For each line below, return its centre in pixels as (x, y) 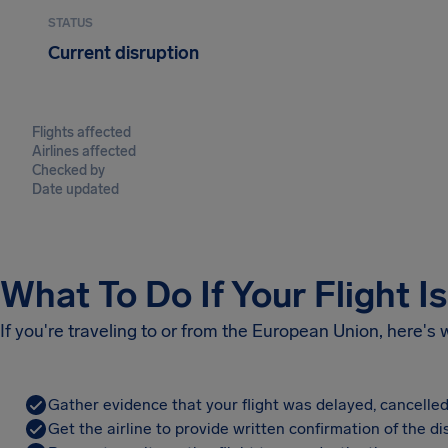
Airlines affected (84, 151)
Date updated (75, 189)
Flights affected (81, 132)
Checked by (68, 170)
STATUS (70, 23)
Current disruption (123, 53)
